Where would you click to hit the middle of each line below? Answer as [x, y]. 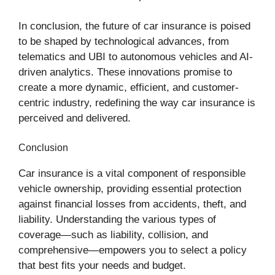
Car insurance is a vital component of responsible [132, 173]
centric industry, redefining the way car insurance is [137, 103]
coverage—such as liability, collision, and [113, 234]
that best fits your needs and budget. [102, 265]
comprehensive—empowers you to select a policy [133, 250]
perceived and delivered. [75, 118]
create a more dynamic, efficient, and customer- [129, 88]
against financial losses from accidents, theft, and [132, 204]
